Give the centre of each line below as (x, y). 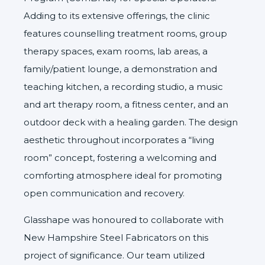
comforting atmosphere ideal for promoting (123, 175)
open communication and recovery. (104, 193)
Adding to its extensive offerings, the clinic (117, 15)
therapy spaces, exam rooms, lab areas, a (116, 51)
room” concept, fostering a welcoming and (120, 157)
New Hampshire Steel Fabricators (100, 237)
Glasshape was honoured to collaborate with (124, 219)
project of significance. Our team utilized (114, 255)
